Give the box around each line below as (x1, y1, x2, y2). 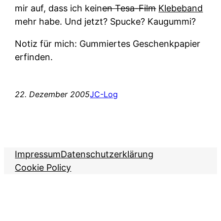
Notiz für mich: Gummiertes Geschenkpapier (15, 38, 201, 49)
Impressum (15, 149, 61, 160)
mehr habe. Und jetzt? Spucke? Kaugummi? (15, 16, 196, 27)
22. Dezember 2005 (15, 89, 90, 100)
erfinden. (15, 52, 53, 63)
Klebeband (158, 3, 203, 14)
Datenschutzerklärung (61, 149, 154, 160)
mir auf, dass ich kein (15, 3, 103, 14)
